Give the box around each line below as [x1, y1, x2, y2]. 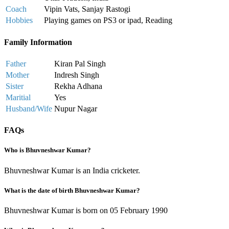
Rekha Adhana [54, 82, 102, 90]
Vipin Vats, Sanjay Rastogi [44, 5, 130, 14]
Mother [6, 71, 29, 79]
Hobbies [6, 16, 33, 25]
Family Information [4, 37, 72, 47]
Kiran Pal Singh [54, 59, 106, 68]
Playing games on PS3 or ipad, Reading [44, 16, 172, 25]
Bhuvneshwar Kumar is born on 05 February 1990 [4, 205, 168, 215]
